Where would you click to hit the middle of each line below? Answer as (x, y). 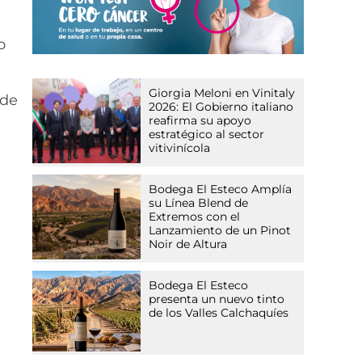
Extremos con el (195, 217)
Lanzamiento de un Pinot (220, 231)
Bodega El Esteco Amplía (221, 189)
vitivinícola (180, 148)
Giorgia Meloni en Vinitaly (222, 93)
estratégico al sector (207, 135)
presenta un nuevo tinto (217, 299)
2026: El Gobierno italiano (221, 107)
